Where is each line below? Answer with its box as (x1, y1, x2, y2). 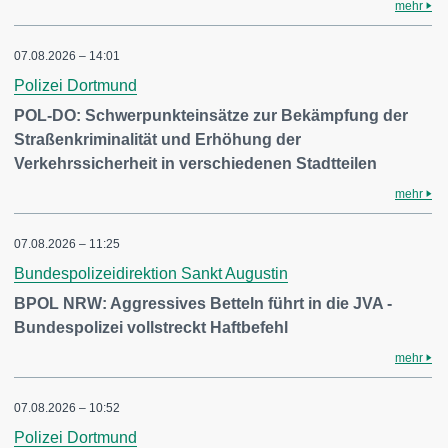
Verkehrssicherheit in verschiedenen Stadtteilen (14, 155, 377, 173)
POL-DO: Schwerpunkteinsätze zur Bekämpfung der (14, 107, 408, 125)
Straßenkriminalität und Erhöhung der (14, 131, 301, 149)
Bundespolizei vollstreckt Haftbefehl (14, 319, 288, 337)
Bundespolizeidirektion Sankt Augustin (14, 265, 288, 283)
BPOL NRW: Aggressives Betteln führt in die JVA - (14, 295, 392, 313)
